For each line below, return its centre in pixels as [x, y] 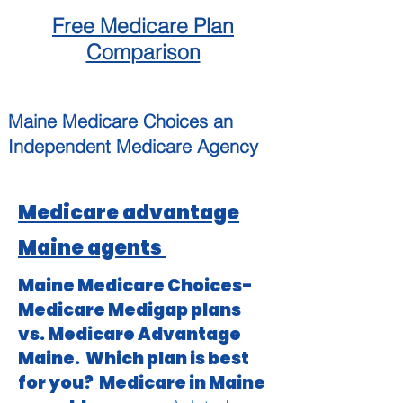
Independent [59, 146]
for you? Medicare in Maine [142, 383]
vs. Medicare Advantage [130, 334]
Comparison [143, 52]
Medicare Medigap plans [131, 310]
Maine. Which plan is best [134, 358]
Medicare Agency [184, 146]
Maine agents [92, 248]
